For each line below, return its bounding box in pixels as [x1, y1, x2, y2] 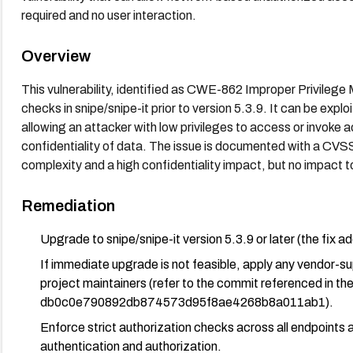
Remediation [20, 196, 115, 214]
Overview [20, 46, 91, 65]
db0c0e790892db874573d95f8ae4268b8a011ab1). [39, 295, 333, 309]
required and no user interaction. [20, 8, 196, 22]
